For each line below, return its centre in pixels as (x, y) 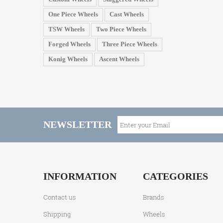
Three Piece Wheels (130, 44)
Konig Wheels (68, 59)
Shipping (57, 214)
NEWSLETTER (77, 125)
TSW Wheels (66, 29)
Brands (154, 197)
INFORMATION (80, 176)
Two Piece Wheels (121, 29)
